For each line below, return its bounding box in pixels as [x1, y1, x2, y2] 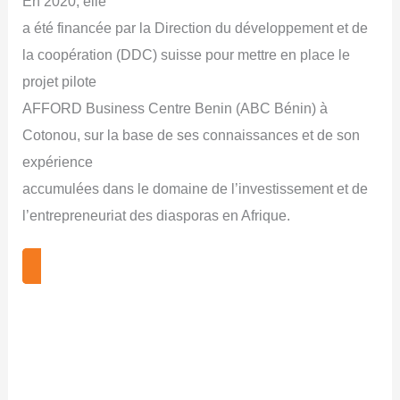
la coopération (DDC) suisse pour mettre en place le [22, 46, 351, 63]
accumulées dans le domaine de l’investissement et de [22, 180, 369, 197]
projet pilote [22, 73, 97, 90]
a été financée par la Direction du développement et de [22, 20, 369, 37]
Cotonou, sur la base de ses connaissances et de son [22, 127, 361, 144]
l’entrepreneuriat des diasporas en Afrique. [22, 207, 291, 224]
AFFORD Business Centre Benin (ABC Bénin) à [22, 100, 329, 117]
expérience [22, 154, 94, 171]
